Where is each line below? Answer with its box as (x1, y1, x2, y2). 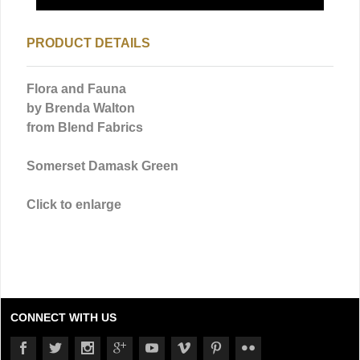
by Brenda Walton (27, 101, 135, 116)
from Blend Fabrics (27, 121, 143, 135)
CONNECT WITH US (10, 311, 117, 325)
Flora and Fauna (27, 82, 126, 96)
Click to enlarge (27, 198, 121, 212)
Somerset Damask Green (27, 159, 178, 174)
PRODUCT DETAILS (27, 36, 150, 51)
